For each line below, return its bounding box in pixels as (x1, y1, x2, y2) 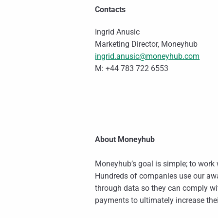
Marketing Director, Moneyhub (95, 39, 198, 49)
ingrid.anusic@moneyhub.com (95, 52, 200, 61)
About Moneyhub (95, 135, 155, 145)
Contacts (95, 5, 126, 15)
